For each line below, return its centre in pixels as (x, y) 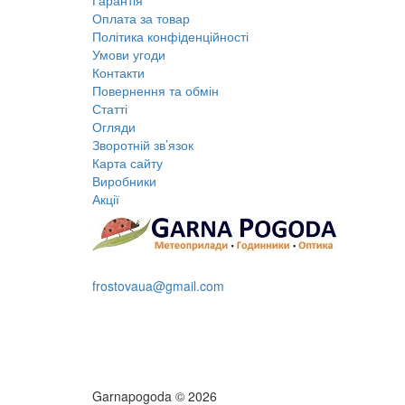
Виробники (124, 181)
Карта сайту (127, 163)
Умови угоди (129, 55)
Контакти (118, 73)
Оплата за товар (141, 19)
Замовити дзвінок (163, 318)
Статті (110, 109)
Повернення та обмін (155, 91)
